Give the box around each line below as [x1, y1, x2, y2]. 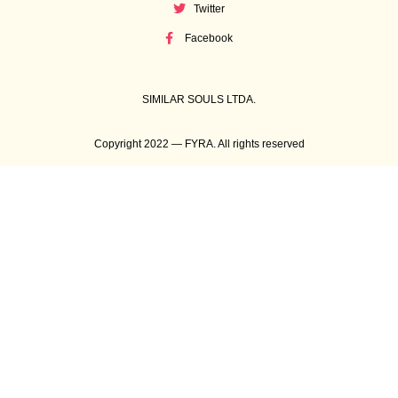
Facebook [185, 32, 234, 45]
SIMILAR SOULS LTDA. [142, 93, 256, 107]
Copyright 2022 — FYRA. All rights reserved [93, 138, 305, 151]
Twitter [193, 3, 225, 16]
